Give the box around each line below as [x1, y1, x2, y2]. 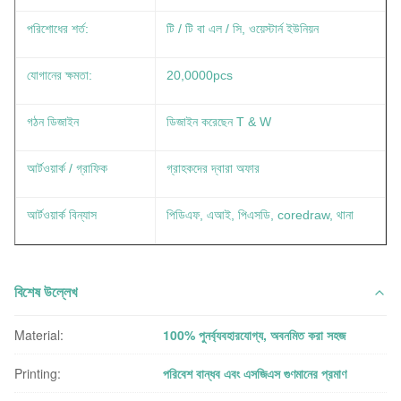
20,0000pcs [166, 68, 233, 82]
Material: [14, 326, 64, 344]
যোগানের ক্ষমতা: [27, 68, 92, 82]
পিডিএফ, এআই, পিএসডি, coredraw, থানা [166, 208, 354, 222]
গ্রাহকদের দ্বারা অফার [166, 161, 260, 175]
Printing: [14, 364, 61, 382]
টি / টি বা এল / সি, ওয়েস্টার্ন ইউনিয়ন [166, 21, 319, 36]
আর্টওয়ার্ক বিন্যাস [27, 208, 97, 222]
